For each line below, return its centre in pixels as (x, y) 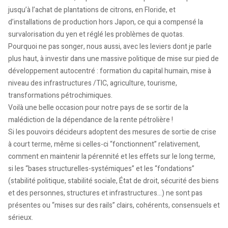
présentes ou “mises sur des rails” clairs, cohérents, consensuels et (114, 205)
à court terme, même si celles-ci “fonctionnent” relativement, (104, 144)
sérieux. (21, 217)
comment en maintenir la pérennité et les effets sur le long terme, (112, 156)
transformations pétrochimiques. (60, 95)
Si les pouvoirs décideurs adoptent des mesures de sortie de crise (112, 132)
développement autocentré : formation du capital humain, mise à (110, 71)
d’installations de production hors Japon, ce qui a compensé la (106, 22)
